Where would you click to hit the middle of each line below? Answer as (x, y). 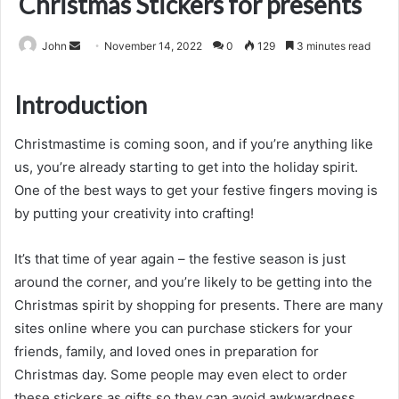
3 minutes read (332, 45)
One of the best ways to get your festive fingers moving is (196, 191)
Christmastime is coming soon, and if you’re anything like (194, 144)
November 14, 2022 (153, 45)
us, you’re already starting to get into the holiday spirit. (186, 167)
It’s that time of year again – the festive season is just (180, 259)
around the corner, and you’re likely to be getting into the (193, 282)
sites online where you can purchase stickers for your (183, 329)
